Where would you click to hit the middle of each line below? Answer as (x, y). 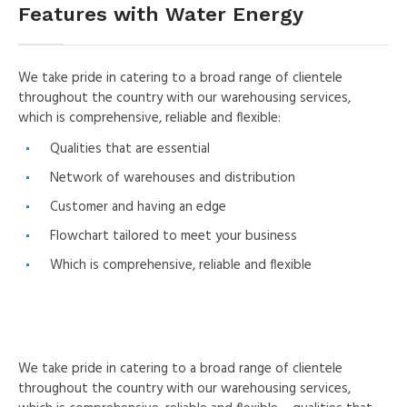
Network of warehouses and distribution (173, 178)
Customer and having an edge (139, 207)
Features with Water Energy (161, 14)
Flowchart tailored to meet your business (174, 236)
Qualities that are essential (130, 149)
